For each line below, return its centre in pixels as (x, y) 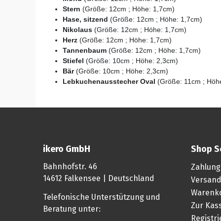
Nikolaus (77, 30)
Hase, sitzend (85, 19)
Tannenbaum (85, 51)
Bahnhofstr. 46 (72, 167)
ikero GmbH (67, 149)
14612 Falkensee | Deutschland (99, 179)
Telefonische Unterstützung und (102, 197)
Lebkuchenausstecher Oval (109, 82)
